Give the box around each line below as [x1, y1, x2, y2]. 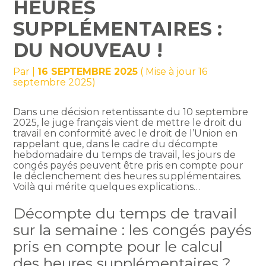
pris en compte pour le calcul [13, 237, 223, 255]
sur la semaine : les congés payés [13, 220, 252, 239]
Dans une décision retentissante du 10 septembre [13, 106, 249, 118]
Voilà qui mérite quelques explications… [13, 181, 201, 193]
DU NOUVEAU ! [13, 39, 163, 62]
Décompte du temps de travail [13, 204, 237, 222]
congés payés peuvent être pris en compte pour [13, 160, 244, 172]
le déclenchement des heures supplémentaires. [13, 170, 242, 182]
